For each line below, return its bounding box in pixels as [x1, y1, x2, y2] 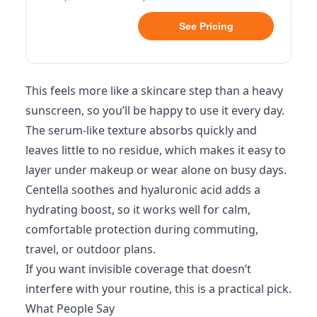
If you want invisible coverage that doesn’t [25, 261, 251, 277]
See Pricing [178, 21, 234, 32]
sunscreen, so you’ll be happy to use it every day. [25, 103, 284, 118]
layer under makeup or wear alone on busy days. [25, 162, 287, 178]
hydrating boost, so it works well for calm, [25, 202, 250, 217]
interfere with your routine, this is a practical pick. [25, 281, 292, 296]
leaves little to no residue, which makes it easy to [25, 142, 286, 158]
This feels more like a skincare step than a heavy [25, 83, 283, 98]
